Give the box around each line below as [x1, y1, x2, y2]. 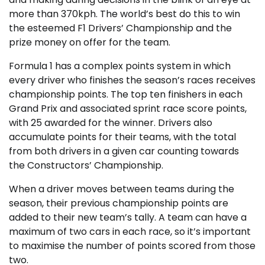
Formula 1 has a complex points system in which [9, 59, 231, 73]
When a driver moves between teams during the [9, 182, 234, 196]
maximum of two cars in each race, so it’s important [9, 225, 251, 238]
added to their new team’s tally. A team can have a [9, 211, 247, 224]
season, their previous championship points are [9, 196, 228, 210]
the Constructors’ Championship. [9, 159, 163, 172]
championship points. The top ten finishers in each [9, 88, 243, 101]
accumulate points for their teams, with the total [9, 130, 236, 144]
